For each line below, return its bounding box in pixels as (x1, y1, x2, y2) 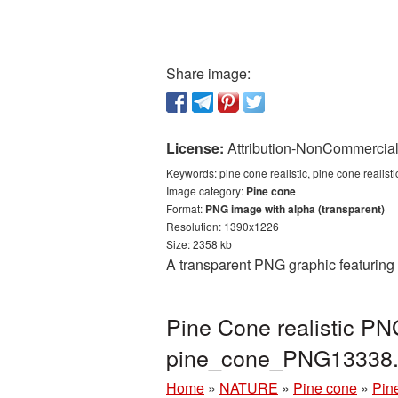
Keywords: (166, 165, 219, 180)
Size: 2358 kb (166, 236, 232, 251)
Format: (166, 201, 205, 216)
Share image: (166, 63, 251, 84)
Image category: (166, 183, 246, 198)
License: (166, 138, 224, 158)
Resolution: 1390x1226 (166, 219, 279, 234)
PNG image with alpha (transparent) (205, 201, 385, 217)
